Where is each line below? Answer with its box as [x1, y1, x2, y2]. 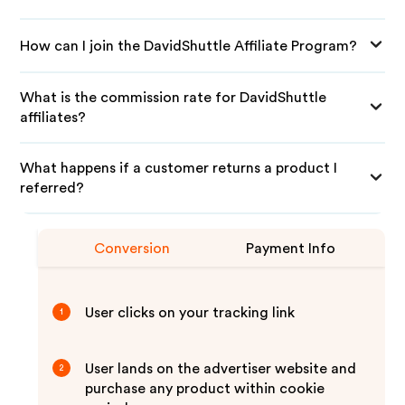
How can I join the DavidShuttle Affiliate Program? [20, 38, 358, 53]
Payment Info [246, 241, 336, 256]
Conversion [94, 241, 171, 256]
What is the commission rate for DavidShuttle [20, 90, 327, 105]
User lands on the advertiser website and [85, 362, 357, 376]
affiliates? [20, 110, 87, 125]
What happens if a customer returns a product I [20, 161, 338, 175]
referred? [20, 181, 85, 195]
